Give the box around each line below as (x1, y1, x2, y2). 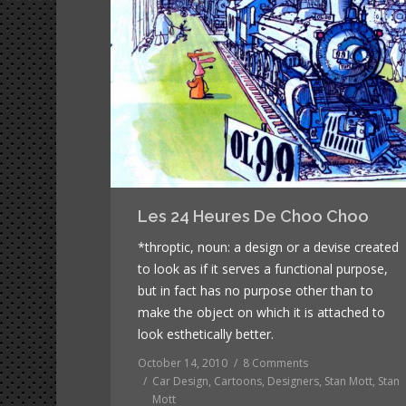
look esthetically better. (138, 324, 274, 343)
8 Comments (243, 354, 308, 371)
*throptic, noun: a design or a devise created (138, 237, 399, 256)
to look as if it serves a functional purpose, (138, 259, 388, 277)
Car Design (152, 372, 208, 389)
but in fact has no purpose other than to (138, 281, 373, 299)
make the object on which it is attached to (138, 303, 385, 321)
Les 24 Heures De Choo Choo (138, 206, 369, 226)
